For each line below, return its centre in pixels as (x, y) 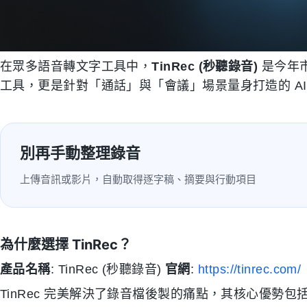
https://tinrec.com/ (249, 270)
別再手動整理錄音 (80, 153)
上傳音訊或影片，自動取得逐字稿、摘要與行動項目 (138, 180)
